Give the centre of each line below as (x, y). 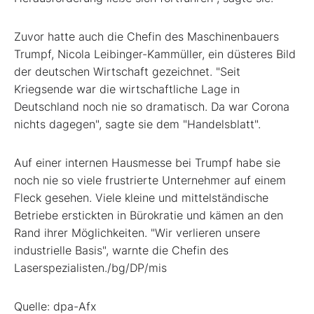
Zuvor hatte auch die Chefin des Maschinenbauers (146, 36)
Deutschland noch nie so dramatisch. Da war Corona (152, 106)
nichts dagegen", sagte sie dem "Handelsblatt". (137, 124)
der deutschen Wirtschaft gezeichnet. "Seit (127, 71)
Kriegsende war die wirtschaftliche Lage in (127, 89)
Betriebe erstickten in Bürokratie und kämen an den (149, 215)
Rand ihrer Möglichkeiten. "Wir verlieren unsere (137, 232)
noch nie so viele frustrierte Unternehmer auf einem (150, 180)
